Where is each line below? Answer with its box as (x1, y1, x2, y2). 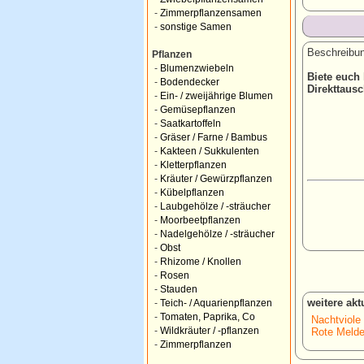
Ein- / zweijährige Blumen (160, 91, 273, 101)
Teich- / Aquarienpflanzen (160, 298, 272, 308)
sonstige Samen (160, 22, 232, 32)
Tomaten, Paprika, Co (160, 312, 255, 322)
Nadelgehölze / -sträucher (160, 229, 275, 239)
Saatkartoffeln (160, 119, 221, 128)
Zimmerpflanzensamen (160, 8, 262, 18)
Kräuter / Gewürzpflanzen (160, 174, 272, 184)
